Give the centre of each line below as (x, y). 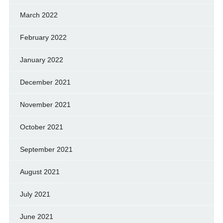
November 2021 (45, 104)
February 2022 (43, 37)
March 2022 (39, 15)
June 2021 (36, 216)
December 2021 (45, 82)
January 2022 (41, 59)
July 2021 (35, 194)
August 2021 (40, 171)
